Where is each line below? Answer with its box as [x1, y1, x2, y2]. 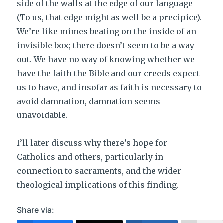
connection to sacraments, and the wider [17, 166, 182, 176]
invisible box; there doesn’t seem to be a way [17, 40, 195, 50]
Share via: [17, 205, 55, 215]
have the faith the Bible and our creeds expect [17, 68, 200, 78]
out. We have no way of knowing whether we [17, 54, 195, 64]
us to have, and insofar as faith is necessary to [17, 82, 202, 92]
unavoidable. [17, 110, 68, 120]
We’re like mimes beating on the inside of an [17, 26, 197, 36]
